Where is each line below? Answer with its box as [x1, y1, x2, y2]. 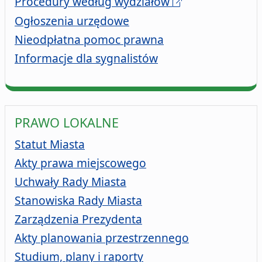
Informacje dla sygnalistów [15, 50, 158, 66]
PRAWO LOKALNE [15, 114, 119, 131]
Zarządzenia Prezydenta [15, 211, 142, 227]
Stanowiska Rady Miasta [15, 192, 142, 208]
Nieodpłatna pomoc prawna [15, 32, 164, 47]
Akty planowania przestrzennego [15, 230, 189, 246]
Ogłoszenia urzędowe [15, 13, 129, 29]
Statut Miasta [15, 136, 85, 152]
